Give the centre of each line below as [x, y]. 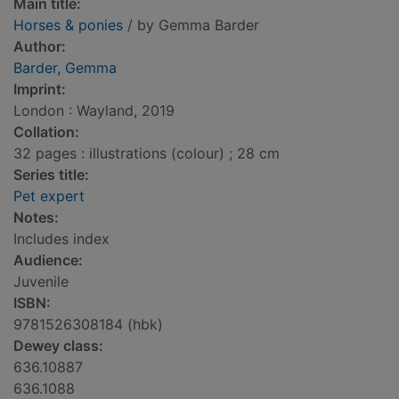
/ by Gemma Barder [191, 25]
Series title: [51, 175]
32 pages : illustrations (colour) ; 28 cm [147, 154]
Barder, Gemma [65, 68]
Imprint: [40, 90]
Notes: [36, 218]
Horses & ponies [68, 25]
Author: [40, 47]
